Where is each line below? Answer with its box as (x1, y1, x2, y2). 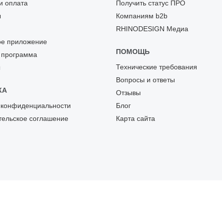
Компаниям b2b (116, 12, 167, 20)
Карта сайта (116, 114, 155, 123)
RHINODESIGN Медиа (116, 25, 188, 33)
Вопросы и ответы (116, 76, 175, 84)
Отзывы (116, 89, 141, 97)
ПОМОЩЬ (116, 48, 150, 56)
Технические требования (116, 63, 197, 71)
